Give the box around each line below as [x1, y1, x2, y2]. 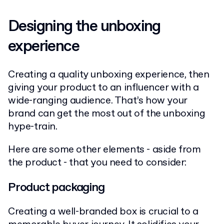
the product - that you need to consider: [8, 155, 187, 169]
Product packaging [8, 179, 104, 195]
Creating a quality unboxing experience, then [8, 67, 209, 81]
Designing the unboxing [8, 15, 160, 37]
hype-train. [8, 119, 57, 133]
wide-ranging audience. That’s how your [8, 93, 187, 107]
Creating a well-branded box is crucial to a [8, 204, 198, 218]
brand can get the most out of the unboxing [8, 106, 205, 120]
